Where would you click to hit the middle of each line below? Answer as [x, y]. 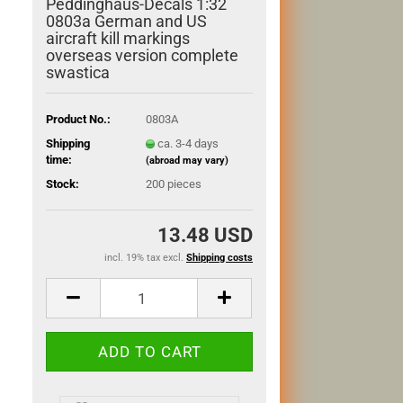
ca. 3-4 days [188, 143]
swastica [78, 72]
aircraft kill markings [118, 38]
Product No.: [79, 119]
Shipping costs [219, 258]
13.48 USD [205, 235]
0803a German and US [127, 21]
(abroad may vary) [187, 160]
